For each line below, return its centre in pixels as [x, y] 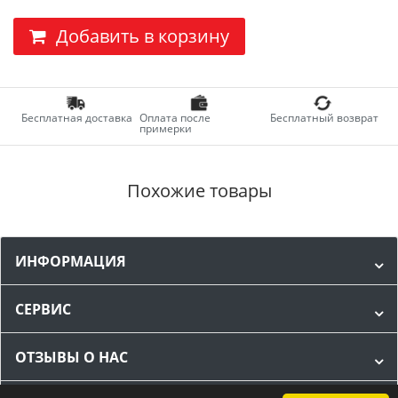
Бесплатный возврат [324, 118]
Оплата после [175, 118]
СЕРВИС [43, 309]
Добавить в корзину [143, 36]
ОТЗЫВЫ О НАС [72, 357]
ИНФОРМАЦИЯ [71, 261]
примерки [166, 128]
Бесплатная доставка [76, 118]
